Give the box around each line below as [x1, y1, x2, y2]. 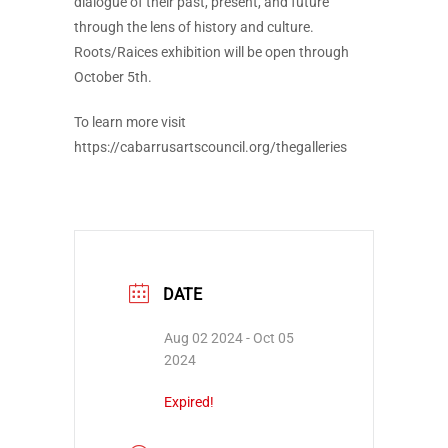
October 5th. [74, 69, 152, 85]
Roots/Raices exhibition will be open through [74, 44, 349, 60]
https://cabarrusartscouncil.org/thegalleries [74, 139, 347, 155]
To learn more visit [74, 114, 186, 130]
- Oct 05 [243, 330, 294, 347]
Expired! [164, 394, 214, 411]
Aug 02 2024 [164, 330, 243, 347]
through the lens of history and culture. [74, 19, 314, 35]
